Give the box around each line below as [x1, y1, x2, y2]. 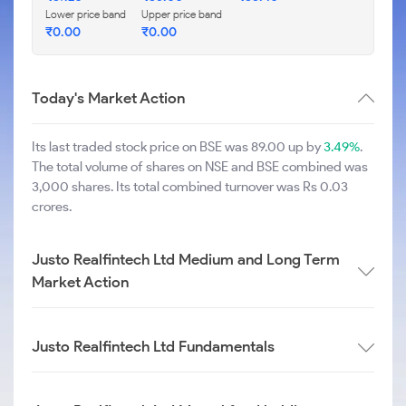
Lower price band [45, 7, 126, 21]
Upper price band [141, 7, 222, 21]
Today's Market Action [32, 89, 185, 107]
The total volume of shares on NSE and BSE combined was [32, 159, 368, 175]
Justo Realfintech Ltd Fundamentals [32, 337, 275, 355]
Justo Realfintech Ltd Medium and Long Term [32, 250, 340, 268]
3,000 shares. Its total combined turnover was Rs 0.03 [32, 179, 348, 195]
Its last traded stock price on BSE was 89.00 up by [32, 139, 324, 155]
